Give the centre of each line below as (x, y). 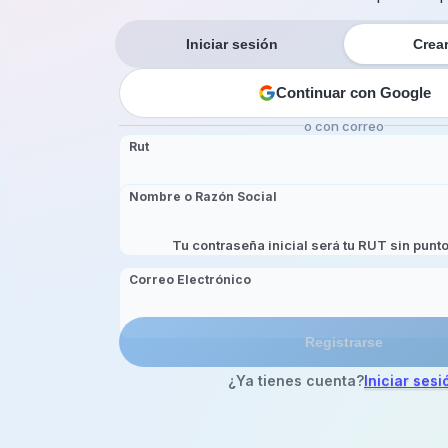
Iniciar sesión (231, 43)
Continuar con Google (353, 93)
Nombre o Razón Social (203, 196)
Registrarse (344, 341)
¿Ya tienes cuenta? (296, 380)
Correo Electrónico (190, 279)
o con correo (344, 125)
